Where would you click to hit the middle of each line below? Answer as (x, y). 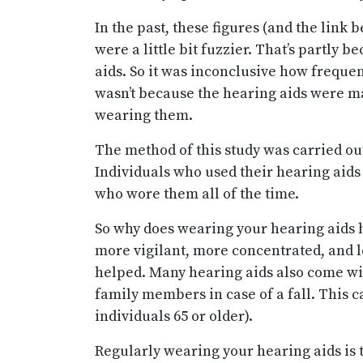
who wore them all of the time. (197, 194)
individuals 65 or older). (174, 316)
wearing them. (144, 115)
